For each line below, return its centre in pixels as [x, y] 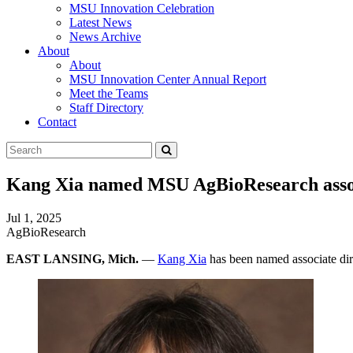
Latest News [100, 22]
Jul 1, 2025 [34, 217]
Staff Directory [106, 108]
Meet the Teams [109, 93]
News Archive [105, 37]
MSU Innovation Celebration [142, 8]
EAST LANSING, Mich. [72, 258]
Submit [186, 149]
